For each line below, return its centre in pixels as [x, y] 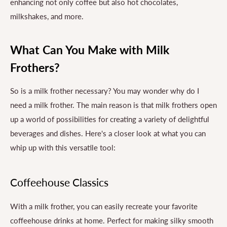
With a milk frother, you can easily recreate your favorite [104, 206]
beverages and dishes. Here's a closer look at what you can [108, 134]
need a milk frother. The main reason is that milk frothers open [113, 105]
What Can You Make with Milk [90, 50]
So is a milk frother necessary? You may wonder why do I [105, 91]
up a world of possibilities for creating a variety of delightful [110, 119]
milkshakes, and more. [47, 16]
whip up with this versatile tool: [63, 148]
